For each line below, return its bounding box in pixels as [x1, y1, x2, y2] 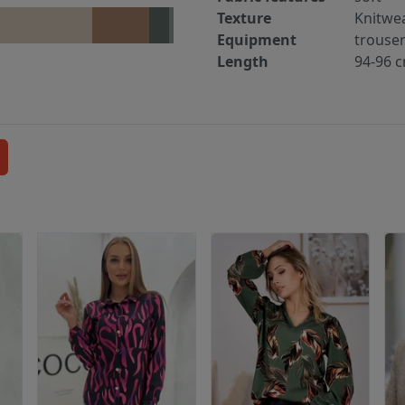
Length [217, 52, 268, 72]
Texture [217, 8, 271, 29]
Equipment [217, 30, 297, 51]
